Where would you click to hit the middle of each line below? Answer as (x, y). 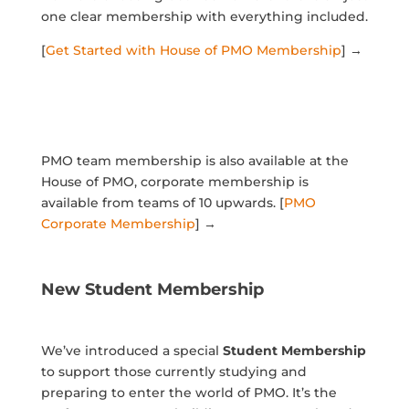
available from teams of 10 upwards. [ (162, 202)
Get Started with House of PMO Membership (193, 50)
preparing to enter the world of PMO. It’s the (189, 392)
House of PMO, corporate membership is (174, 181)
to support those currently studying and (173, 371)
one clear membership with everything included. (204, 16)
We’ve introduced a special (131, 350)
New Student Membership (152, 289)
